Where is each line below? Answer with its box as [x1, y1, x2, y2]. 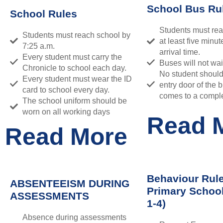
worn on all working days [22, 107, 110, 116]
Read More [5, 123, 127, 150]
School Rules [10, 7, 77, 19]
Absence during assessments [22, 213, 126, 222]
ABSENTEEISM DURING [10, 177, 129, 189]
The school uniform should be [22, 96, 127, 105]
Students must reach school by [22, 30, 130, 39]
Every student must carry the [22, 52, 122, 61]
